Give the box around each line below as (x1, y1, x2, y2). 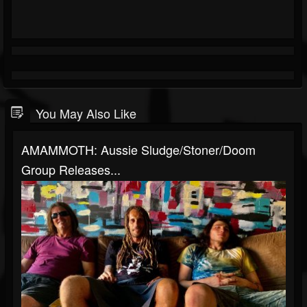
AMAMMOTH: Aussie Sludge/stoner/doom (21, 140, 256, 158)
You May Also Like (36, 104, 136, 122)
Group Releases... (21, 160, 121, 178)
